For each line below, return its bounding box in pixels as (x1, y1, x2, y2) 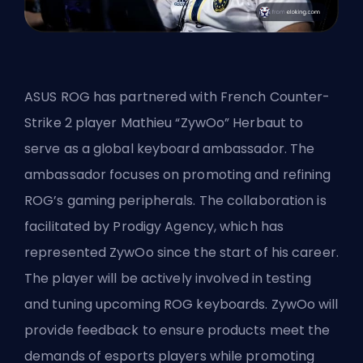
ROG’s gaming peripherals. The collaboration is (24, 190, 327, 210)
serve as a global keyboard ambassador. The (24, 139, 315, 158)
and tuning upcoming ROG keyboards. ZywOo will (24, 294, 339, 314)
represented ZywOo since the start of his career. (24, 242, 339, 262)
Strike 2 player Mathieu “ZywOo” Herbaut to (24, 113, 304, 132)
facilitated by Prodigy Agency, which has (24, 216, 284, 236)
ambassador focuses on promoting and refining (24, 164, 331, 184)
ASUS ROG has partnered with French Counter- (24, 87, 331, 106)
